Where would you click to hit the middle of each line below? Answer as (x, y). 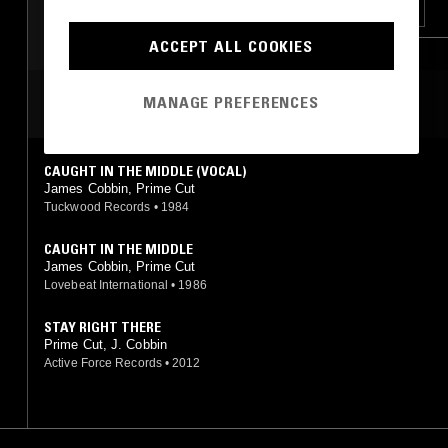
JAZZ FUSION (151, 12)
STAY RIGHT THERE (102, 326)
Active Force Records (103, 362)
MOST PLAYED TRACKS (132, 103)
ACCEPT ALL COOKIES (231, 46)
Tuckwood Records (97, 206)
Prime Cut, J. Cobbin (105, 344)
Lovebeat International (106, 284)
